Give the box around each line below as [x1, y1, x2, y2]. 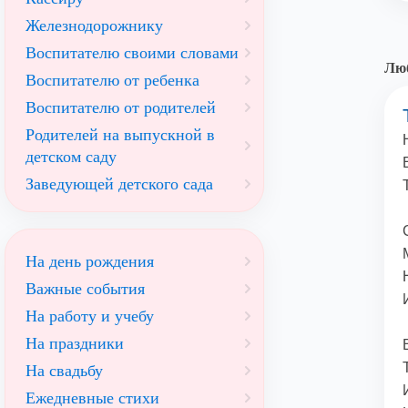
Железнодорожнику [25, 16, 163, 35]
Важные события [25, 280, 145, 298]
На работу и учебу [25, 307, 154, 325]
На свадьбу [25, 362, 103, 380]
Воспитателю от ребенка [25, 71, 199, 89]
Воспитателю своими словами [25, 44, 239, 62]
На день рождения [25, 252, 154, 270]
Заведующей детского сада [25, 175, 213, 193]
